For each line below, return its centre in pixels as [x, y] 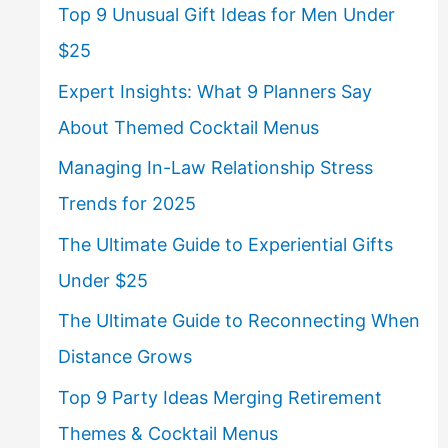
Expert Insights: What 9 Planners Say [214, 91]
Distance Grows [124, 357]
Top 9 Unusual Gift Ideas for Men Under [226, 15]
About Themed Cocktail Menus [188, 127]
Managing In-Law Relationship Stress [215, 168]
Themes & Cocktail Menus [167, 433]
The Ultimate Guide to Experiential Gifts [225, 244]
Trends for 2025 [126, 204]
